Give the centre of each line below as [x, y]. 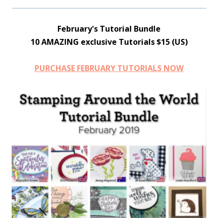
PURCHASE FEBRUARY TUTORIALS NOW [109, 68]
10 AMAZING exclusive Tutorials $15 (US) [109, 42]
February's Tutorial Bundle [109, 29]
